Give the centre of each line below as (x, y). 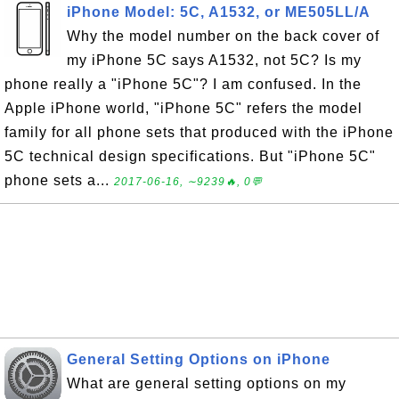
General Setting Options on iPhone (199, 359)
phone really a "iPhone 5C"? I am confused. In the (183, 84)
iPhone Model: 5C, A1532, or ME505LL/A (219, 12)
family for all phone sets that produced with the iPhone (199, 132)
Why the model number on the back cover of (223, 36)
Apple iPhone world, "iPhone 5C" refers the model (183, 108)
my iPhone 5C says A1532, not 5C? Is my (214, 60)
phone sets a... (59, 180)
